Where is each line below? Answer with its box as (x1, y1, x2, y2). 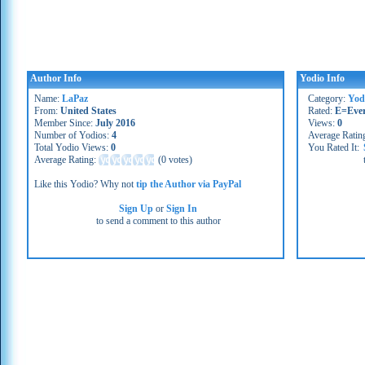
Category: (308, 93, 348, 104)
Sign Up (119, 203, 154, 214)
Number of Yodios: (34, 130, 112, 141)
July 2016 (95, 117, 135, 129)
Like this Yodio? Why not (34, 178, 136, 190)
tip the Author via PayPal (136, 178, 241, 190)
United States (60, 105, 117, 117)
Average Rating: (34, 154, 99, 165)
